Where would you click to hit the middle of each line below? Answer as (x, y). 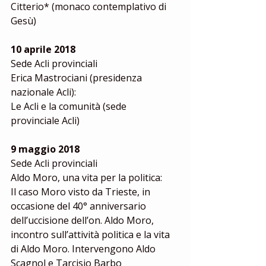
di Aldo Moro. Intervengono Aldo (84, 249)
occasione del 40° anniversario (80, 206)
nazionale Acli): (43, 92)
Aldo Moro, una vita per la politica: (86, 178)
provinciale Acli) (45, 121)
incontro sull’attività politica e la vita (91, 235)
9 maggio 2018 (45, 149)
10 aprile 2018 (43, 49)
